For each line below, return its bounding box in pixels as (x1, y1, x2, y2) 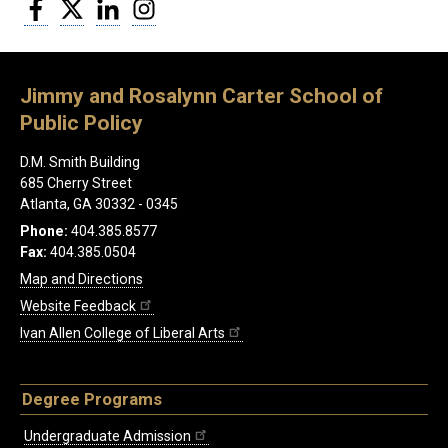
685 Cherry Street (20, 175, 132, 192)
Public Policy (20, 110, 143, 136)
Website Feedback (20, 298, 136, 315)
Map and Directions (20, 271, 143, 288)
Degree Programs (22, 389, 162, 410)
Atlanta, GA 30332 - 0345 (20, 196, 178, 213)
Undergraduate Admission (24, 428, 191, 445)
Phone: (20, 223, 68, 240)
